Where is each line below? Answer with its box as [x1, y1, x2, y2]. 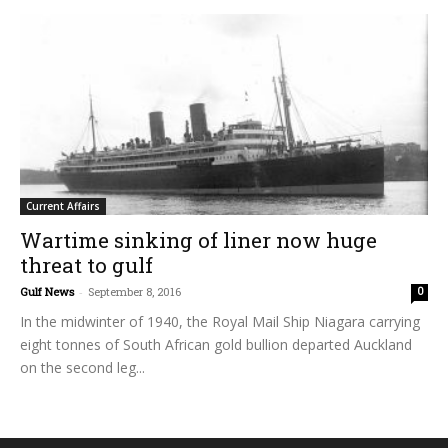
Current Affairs [26, 199, 100, 214]
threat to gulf [20, 251, 153, 280]
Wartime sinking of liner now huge [20, 226, 377, 255]
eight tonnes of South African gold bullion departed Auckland [20, 335, 412, 355]
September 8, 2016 [88, 284, 181, 300]
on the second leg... [20, 358, 145, 378]
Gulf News [20, 284, 74, 300]
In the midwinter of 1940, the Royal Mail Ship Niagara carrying [20, 312, 420, 332]
